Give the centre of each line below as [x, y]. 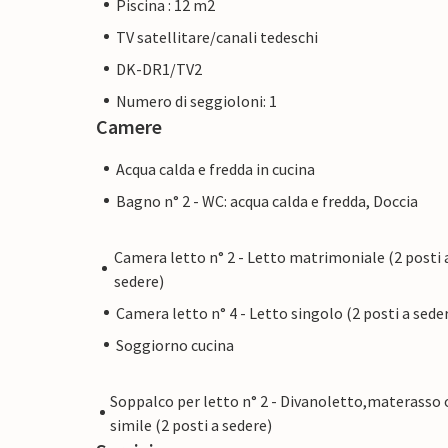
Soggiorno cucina [175, 344]
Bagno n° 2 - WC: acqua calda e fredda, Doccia [267, 200]
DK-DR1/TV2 [159, 68]
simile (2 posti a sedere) [190, 424]
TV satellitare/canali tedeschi [217, 36]
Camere [129, 126]
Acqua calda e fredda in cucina [215, 168]
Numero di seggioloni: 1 [196, 100]
